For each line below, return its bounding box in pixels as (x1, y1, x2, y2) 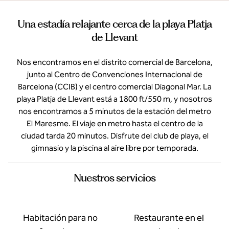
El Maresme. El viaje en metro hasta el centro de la (26, 119, 203, 128)
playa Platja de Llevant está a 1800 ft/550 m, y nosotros (17, 94, 212, 104)
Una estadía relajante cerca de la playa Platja (17, 17, 212, 30)
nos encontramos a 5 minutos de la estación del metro (18, 106, 211, 116)
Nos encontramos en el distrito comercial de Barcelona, (16, 57, 213, 67)
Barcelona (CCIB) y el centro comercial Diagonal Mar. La (17, 82, 212, 91)
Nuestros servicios (74, 171, 155, 184)
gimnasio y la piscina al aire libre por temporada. (31, 143, 198, 153)
